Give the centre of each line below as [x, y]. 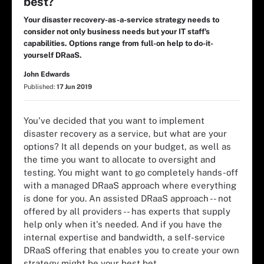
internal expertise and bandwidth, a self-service [124, 237]
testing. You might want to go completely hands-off [131, 172]
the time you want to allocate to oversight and [120, 159]
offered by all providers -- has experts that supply [127, 211]
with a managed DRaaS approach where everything [130, 185]
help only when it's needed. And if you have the [123, 224]
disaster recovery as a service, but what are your [125, 133]
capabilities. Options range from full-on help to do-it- [118, 43]
